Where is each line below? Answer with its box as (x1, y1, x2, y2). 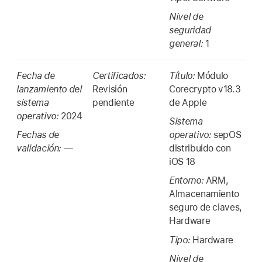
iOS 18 (169, 156, 195, 167)
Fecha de (16, 70, 55, 81)
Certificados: (92, 70, 146, 81)
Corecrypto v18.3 (169, 83, 241, 95)
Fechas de (16, 129, 59, 140)
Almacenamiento (169, 188, 240, 200)
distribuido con (169, 142, 231, 154)
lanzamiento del (16, 83, 82, 95)
